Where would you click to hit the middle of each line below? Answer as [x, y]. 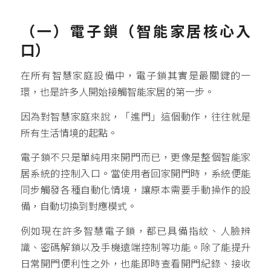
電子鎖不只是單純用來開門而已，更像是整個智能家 [135, 158]
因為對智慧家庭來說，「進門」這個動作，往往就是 [135, 117]
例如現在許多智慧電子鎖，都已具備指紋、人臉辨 [135, 231]
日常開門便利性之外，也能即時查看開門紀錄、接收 [135, 264]
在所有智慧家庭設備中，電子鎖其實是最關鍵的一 [135, 76]
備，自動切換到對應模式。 [78, 207]
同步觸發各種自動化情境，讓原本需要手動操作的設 [135, 191]
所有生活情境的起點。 [69, 133]
